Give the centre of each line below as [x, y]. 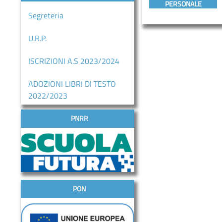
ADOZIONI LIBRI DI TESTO [72, 84]
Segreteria [46, 15]
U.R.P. [38, 38]
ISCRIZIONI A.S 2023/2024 [74, 61]
